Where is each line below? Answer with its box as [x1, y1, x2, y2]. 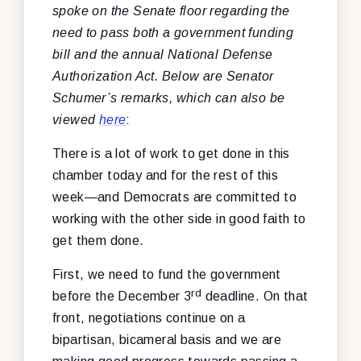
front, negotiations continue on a [52, 310, 246, 325]
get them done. [52, 233, 144, 247]
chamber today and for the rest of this [52, 168, 279, 182]
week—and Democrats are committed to [52, 189, 297, 204]
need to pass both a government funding [52, 25, 294, 39]
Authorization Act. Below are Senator [52, 68, 274, 83]
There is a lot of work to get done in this [52, 146, 290, 160]
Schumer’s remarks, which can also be [52, 90, 285, 105]
